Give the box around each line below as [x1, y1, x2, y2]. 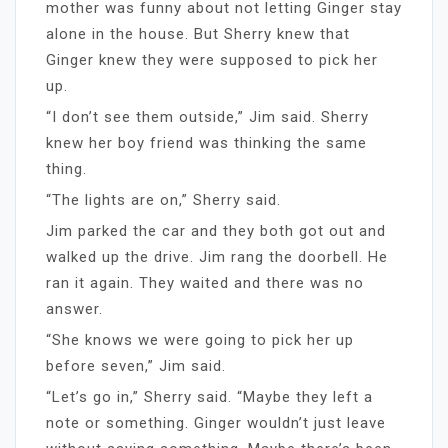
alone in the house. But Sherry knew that [46, 24, 350, 43]
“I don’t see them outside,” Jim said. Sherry [46, 107, 369, 126]
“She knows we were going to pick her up [46, 330, 354, 349]
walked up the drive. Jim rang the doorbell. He [46, 247, 388, 266]
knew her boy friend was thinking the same [46, 133, 367, 152]
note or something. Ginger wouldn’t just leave [46, 413, 386, 432]
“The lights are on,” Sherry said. [46, 190, 281, 209]
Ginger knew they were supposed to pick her [46, 50, 378, 69]
